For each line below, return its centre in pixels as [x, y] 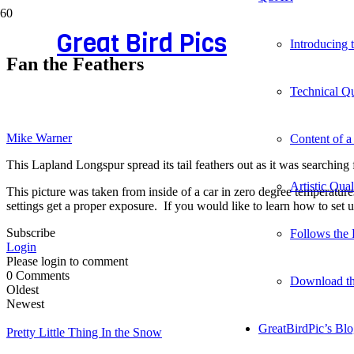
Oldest [23, 289]
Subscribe [31, 232]
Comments [41, 275]
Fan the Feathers [75, 64]
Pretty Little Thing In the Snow [84, 332]
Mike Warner [39, 137]
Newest [25, 303]
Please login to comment [67, 261]
